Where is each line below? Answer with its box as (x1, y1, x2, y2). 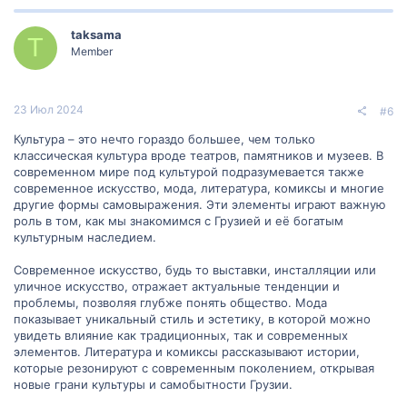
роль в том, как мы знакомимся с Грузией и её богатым (14, 213, 343, 228)
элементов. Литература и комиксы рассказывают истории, (14, 344, 360, 359)
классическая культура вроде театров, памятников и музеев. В (14, 148, 383, 163)
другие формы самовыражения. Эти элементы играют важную (14, 197, 386, 212)
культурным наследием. (14, 230, 156, 244)
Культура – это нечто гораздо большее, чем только (14, 132, 315, 146)
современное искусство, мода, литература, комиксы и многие (14, 181, 384, 195)
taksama (71, 26, 122, 42)
